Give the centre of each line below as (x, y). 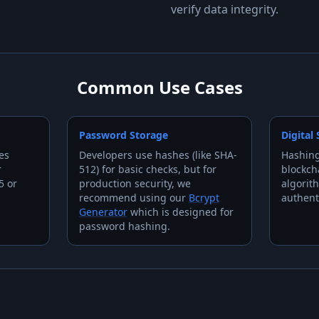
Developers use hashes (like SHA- (158, 155)
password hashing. (124, 226)
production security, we (135, 183)
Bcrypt (204, 198)
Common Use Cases (159, 87)
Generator (103, 212)
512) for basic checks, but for (147, 169)
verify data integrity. (225, 9)
